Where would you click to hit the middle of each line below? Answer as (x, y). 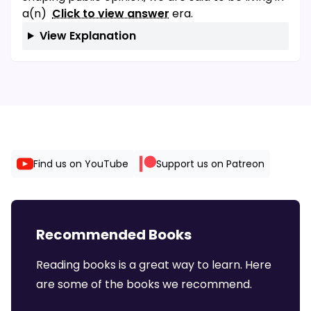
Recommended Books (114, 235)
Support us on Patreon (210, 164)
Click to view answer (111, 14)
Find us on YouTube (81, 164)
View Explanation (87, 36)
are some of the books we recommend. (144, 284)
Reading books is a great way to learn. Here (154, 265)
